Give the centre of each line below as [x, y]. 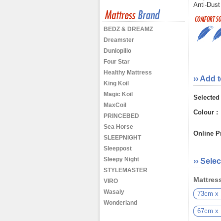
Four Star [117, 62]
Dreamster [119, 40]
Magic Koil [118, 94]
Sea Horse [118, 127]
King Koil [116, 83]
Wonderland [120, 203]
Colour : [206, 112]
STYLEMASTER [126, 170]
